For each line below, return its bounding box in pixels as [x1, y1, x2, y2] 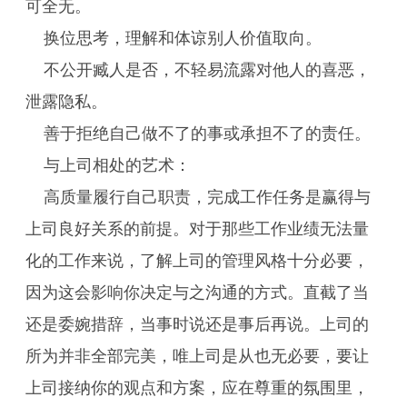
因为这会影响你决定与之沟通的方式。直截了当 [25, 283, 369, 302]
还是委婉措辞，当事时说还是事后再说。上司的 [25, 315, 369, 333]
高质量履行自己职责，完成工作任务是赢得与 [44, 188, 371, 206]
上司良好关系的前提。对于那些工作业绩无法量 [25, 220, 369, 238]
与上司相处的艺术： [44, 156, 191, 174]
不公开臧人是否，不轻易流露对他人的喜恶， [44, 61, 371, 79]
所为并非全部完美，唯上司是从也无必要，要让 [25, 347, 369, 365]
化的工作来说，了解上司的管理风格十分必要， [25, 252, 369, 270]
